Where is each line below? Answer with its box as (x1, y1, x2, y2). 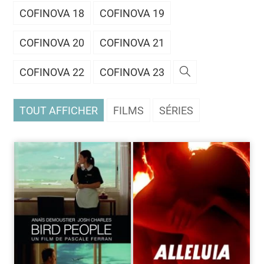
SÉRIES (159, 104, 194, 117)
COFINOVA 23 (100, 66, 165, 78)
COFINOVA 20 (19, 37, 85, 49)
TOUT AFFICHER (19, 104, 98, 117)
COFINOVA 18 (19, 7, 85, 19)
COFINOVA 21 (100, 37, 165, 49)
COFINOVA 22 (19, 66, 85, 78)
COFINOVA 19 (100, 7, 165, 19)
